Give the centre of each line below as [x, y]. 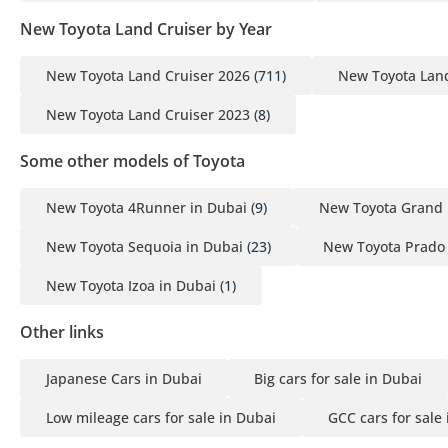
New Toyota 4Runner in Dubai [146, 207]
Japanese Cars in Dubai [124, 378]
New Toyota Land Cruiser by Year [146, 28]
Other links [62, 331]
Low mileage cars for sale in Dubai [161, 417]
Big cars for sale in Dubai [338, 378]
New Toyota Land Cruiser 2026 [148, 75]
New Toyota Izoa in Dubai [131, 285]
